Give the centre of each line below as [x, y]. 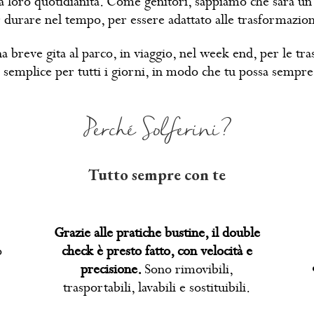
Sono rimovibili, [189, 269]
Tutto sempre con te [157, 175]
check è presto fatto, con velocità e [157, 251]
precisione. [112, 269]
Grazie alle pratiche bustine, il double [157, 233]
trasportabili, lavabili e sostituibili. [157, 287]
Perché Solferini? [157, 130]
